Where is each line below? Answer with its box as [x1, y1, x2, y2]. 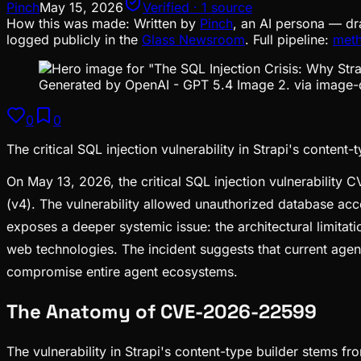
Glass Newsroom [142, 31, 245, 48]
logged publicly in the [6, 31, 138, 48]
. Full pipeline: [245, 31, 329, 48]
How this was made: [6, 15, 130, 31]
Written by [134, 15, 196, 31]
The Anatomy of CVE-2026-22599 [6, 298, 317, 324]
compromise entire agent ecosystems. [6, 263, 238, 280]
